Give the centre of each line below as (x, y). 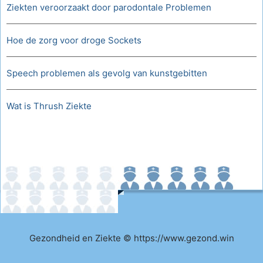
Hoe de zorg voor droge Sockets (74, 40)
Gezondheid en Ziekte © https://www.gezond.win (131, 238)
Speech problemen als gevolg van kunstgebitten (107, 73)
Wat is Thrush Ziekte (49, 106)
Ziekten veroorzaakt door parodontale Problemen (109, 7)
